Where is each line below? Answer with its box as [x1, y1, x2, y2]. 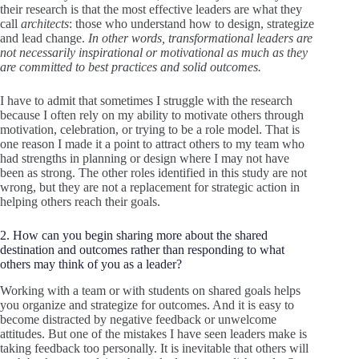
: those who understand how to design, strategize [69, 17, 314, 31]
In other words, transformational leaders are [88, 31, 313, 46]
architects [21, 17, 69, 31]
